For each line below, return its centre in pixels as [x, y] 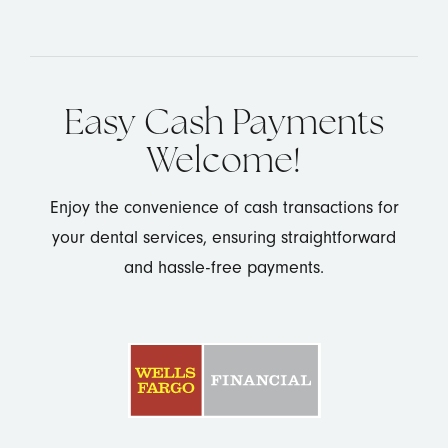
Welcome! [224, 163]
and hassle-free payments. [224, 267]
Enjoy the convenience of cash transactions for [224, 207]
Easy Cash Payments [224, 125]
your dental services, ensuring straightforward [224, 237]
